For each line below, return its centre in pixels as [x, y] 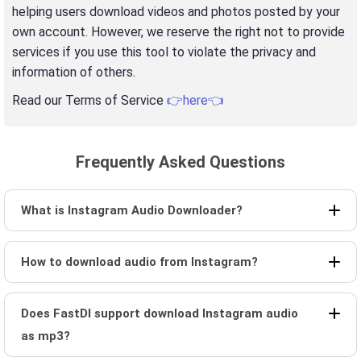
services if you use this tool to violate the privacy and [164, 52]
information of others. [74, 72]
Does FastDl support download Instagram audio [160, 313]
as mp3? [46, 336]
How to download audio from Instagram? [139, 262]
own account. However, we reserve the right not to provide [178, 32]
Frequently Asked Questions [180, 162]
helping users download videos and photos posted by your [176, 12]
